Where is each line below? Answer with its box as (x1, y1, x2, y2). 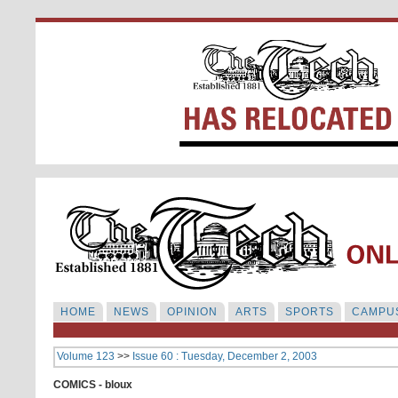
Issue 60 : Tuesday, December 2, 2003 (132, 350, 317, 362)
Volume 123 (57, 350, 115, 362)
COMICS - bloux (53, 378, 132, 391)
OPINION (167, 306, 218, 318)
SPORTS (285, 306, 334, 318)
